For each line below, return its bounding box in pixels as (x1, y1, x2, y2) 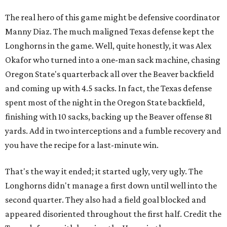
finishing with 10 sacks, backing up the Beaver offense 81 (5, 111, 212, 122)
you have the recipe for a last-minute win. (5, 140, 159, 150)
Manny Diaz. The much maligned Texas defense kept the (5, 26, 214, 36)
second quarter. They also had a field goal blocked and (5, 195, 206, 205)
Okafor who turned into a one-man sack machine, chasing (5, 55, 220, 65)
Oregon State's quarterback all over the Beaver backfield (5, 69, 214, 79)
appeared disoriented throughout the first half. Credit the (5, 209, 221, 219)
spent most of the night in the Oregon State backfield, (5, 97, 205, 107)
